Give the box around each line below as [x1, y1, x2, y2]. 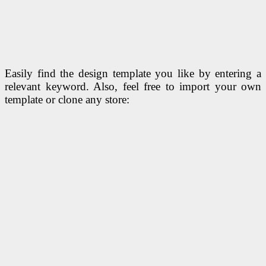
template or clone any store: [5, 93, 129, 106]
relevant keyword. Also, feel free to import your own [5, 80, 261, 93]
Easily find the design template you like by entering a [5, 66, 261, 80]
